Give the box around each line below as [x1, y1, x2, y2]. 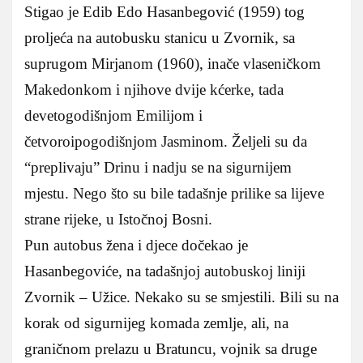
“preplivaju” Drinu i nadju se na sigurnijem [24, 159, 292, 177]
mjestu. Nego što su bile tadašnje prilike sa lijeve [24, 185, 324, 203]
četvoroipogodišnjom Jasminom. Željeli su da [24, 133, 307, 151]
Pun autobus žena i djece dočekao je [24, 237, 248, 254]
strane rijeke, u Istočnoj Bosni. [24, 211, 212, 228]
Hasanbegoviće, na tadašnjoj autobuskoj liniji [24, 263, 305, 280]
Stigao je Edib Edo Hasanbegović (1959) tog [24, 3, 305, 21]
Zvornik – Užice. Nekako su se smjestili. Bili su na [24, 288, 339, 306]
